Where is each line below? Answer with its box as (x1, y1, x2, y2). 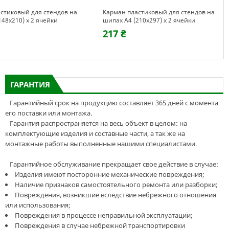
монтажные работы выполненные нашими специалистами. (5, 139, 197, 148)
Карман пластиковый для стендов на (103, 8, 215, 16)
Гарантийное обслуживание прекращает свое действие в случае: (5, 159, 218, 169)
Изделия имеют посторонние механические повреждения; (14, 170, 204, 179)
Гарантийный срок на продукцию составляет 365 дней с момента (5, 98, 218, 107)
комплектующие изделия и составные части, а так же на (5, 129, 185, 138)
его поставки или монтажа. (5, 108, 92, 118)
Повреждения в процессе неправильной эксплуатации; (14, 211, 193, 220)
